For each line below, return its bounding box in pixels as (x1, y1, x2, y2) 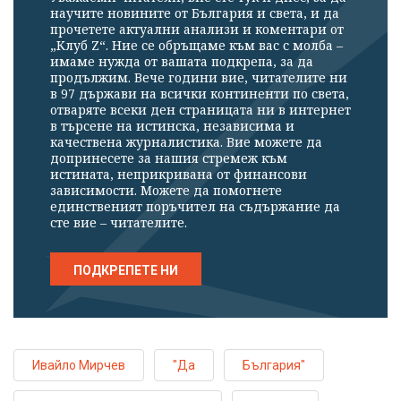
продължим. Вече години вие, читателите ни (50, 68, 347, 86)
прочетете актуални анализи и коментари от (50, 20, 344, 38)
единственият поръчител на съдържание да (50, 197, 340, 215)
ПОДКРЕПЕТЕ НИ (73, 262, 178, 277)
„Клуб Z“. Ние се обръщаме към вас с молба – (50, 36, 343, 54)
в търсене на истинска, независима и (50, 116, 294, 134)
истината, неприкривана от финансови (50, 165, 307, 183)
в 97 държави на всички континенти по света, (50, 84, 349, 102)
